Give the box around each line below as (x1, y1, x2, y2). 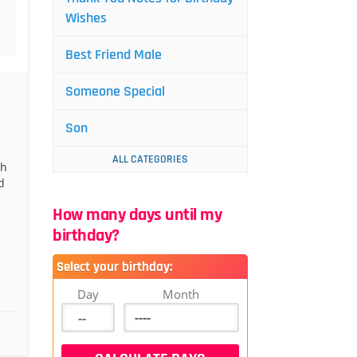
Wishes (65, 9, 107, 27)
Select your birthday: (57, 258, 172, 276)
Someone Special (65, 82, 165, 100)
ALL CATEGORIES (112, 152, 188, 167)
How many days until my (53, 204, 222, 226)
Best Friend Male (65, 45, 162, 64)
